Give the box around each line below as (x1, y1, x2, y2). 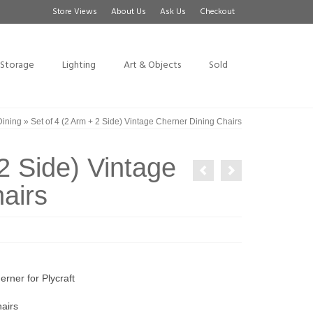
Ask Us (160, 5, 186, 19)
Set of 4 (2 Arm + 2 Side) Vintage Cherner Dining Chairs (29, 117, 242, 126)
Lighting (61, 57, 96, 73)
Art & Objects (123, 57, 181, 73)
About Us (111, 5, 146, 19)
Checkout (200, 5, 235, 19)
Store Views (52, 5, 97, 19)
